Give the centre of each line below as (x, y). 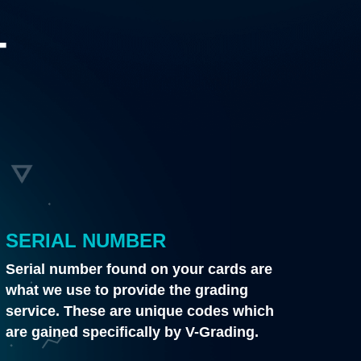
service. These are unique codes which (140, 311)
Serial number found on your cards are (139, 269)
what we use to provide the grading (127, 290)
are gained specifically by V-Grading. (133, 332)
